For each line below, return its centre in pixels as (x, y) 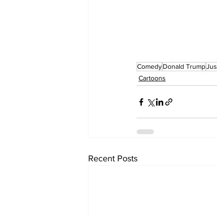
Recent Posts (113, 158)
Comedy (149, 66)
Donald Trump (184, 66)
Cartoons (152, 78)
